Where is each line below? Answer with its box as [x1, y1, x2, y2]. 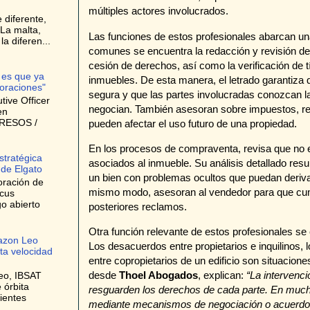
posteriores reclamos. [89, 201, 187, 213]
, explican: [198, 269, 246, 282]
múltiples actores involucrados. [89, 5, 228, 17]
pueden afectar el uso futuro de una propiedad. [89, 117, 297, 129]
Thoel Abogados [119, 269, 198, 282]
